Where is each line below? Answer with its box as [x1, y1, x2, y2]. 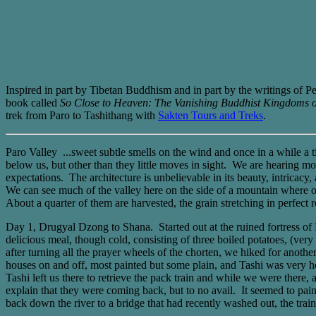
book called [6, 97, 60, 109]
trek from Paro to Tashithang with [6, 109, 158, 121]
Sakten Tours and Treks [158, 109, 263, 121]
